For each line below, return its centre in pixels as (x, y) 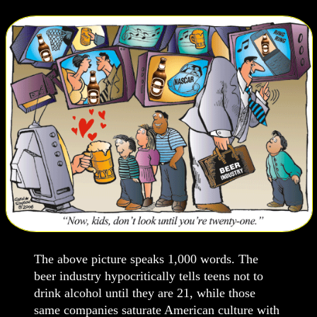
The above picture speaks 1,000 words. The (146, 259)
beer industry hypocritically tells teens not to (149, 276)
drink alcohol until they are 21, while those (145, 293)
